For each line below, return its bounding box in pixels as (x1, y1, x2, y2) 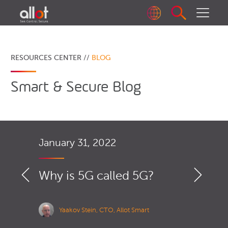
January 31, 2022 (38, 136, 116, 149)
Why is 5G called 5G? (38, 169, 154, 183)
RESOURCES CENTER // (10, 54, 92, 62)
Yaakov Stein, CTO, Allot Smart (59, 206, 149, 214)
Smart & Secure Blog (10, 77, 141, 96)
